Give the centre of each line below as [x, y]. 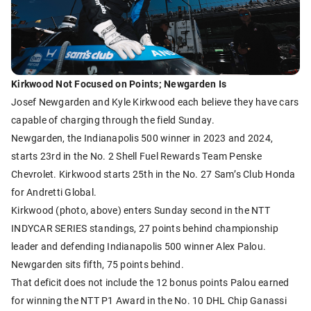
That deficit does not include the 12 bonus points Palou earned [150, 282]
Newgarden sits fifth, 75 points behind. [98, 264]
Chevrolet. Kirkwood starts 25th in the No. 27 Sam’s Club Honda [153, 174]
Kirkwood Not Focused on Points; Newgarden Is [119, 83]
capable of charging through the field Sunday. [113, 119]
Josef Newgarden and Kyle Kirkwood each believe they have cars [155, 101]
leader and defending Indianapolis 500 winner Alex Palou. [138, 246]
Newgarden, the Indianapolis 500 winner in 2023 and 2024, [142, 137]
